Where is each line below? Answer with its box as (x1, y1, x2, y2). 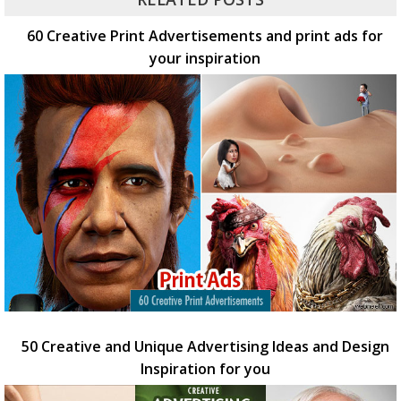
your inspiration (149, 47, 260, 68)
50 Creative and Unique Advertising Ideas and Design (21, 337, 389, 357)
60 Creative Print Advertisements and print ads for (27, 25, 383, 46)
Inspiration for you (140, 359, 270, 380)
